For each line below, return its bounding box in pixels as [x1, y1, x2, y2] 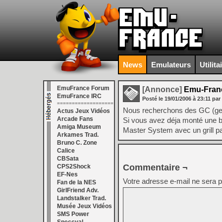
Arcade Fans [57, 115, 93, 122]
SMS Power [57, 211, 89, 218]
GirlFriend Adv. [57, 187, 99, 194]
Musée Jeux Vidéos [57, 203, 112, 210]
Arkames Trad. [57, 131, 99, 138]
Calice [57, 147, 75, 154]
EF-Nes [57, 171, 78, 178]
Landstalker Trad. [57, 195, 106, 202]
